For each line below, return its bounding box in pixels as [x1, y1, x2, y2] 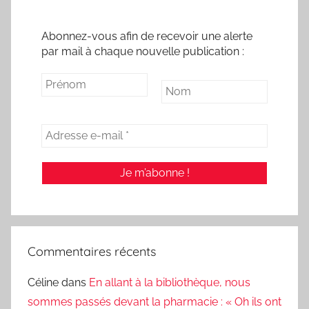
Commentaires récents [28, 243, 156, 260]
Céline [28, 276, 59, 290]
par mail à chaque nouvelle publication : [41, 45, 244, 59]
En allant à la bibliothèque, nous [89, 276, 250, 290]
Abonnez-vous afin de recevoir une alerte [41, 30, 252, 43]
